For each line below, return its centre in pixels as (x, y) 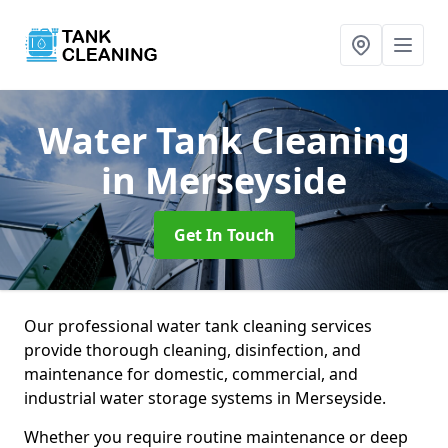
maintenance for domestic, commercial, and (191, 374)
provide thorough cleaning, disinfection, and (192, 350)
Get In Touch (224, 235)
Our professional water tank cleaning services (198, 326)
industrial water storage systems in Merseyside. (207, 398)
